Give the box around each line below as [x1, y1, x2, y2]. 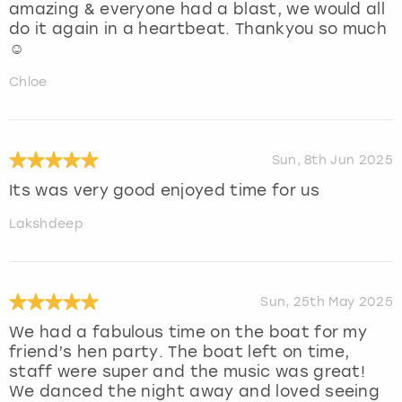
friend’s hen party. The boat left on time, [9, 343, 350, 362]
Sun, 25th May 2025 [260, 293, 393, 310]
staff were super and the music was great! [9, 363, 366, 381]
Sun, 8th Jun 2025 [271, 152, 393, 168]
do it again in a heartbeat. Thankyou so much [9, 20, 388, 39]
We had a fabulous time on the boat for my [9, 323, 368, 342]
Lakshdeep [9, 216, 83, 232]
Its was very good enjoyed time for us [9, 181, 319, 200]
